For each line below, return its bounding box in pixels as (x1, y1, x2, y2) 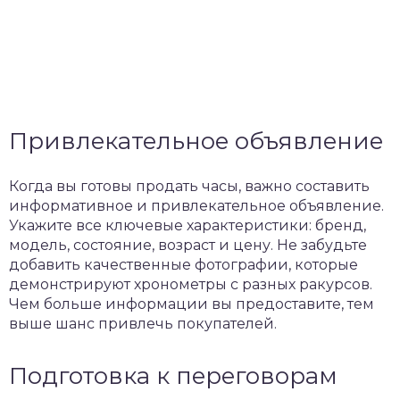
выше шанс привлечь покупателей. (9, 315, 277, 332)
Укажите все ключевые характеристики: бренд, (9, 217, 366, 234)
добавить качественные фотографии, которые (9, 256, 358, 273)
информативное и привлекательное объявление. (9, 197, 384, 214)
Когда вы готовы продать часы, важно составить (9, 178, 370, 195)
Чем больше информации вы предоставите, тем (9, 296, 374, 312)
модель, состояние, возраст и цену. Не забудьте (9, 237, 367, 254)
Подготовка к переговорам (9, 362, 337, 390)
